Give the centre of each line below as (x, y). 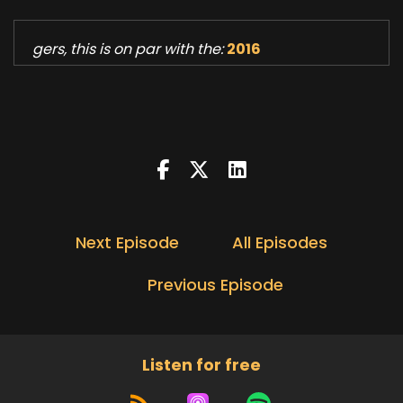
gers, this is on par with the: (128, 49)
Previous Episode (215, 285)
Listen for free (201, 365)
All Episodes (280, 242)
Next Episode (127, 242)
